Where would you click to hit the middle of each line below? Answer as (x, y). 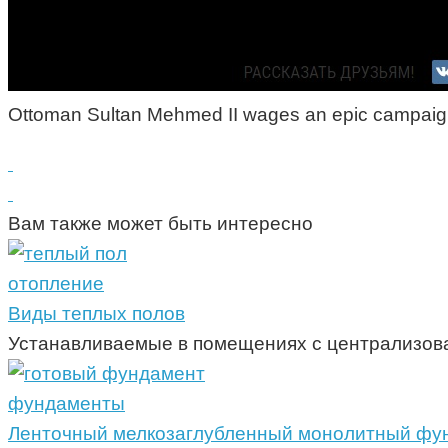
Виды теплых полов (96, 314)
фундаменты (66, 404)
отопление (56, 284)
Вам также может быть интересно (160, 224)
